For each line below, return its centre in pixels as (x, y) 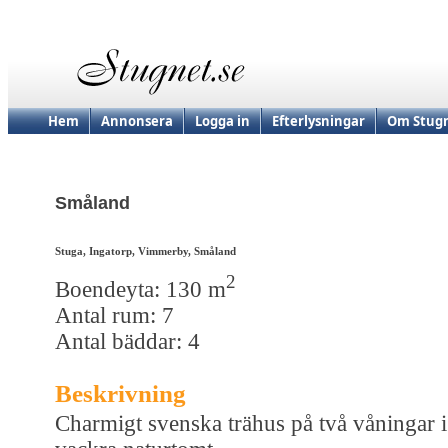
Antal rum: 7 (114, 315)
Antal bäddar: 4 (127, 341)
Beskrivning (120, 393)
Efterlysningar (318, 121)
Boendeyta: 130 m (140, 289)
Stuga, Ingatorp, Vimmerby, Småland (145, 251)
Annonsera (137, 121)
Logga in (222, 121)
